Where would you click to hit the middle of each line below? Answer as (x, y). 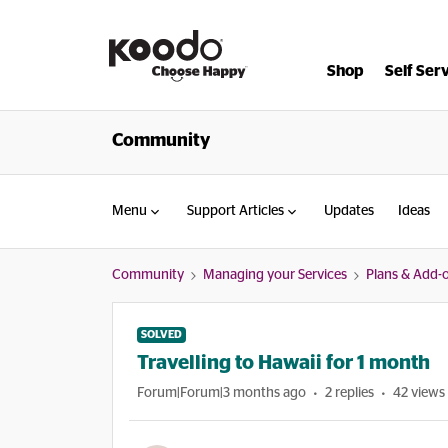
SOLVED (161, 334)
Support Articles (235, 211)
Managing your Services (275, 275)
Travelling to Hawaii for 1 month (283, 363)
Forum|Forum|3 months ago (221, 393)
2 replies (349, 393)
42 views (419, 393)
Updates (349, 211)
